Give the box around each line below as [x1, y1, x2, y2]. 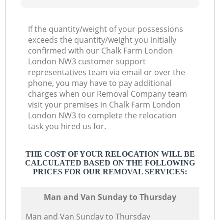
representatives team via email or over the [28, 67, 186, 78]
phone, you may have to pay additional [28, 78, 172, 89]
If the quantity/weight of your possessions [28, 24, 184, 35]
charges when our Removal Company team [28, 88, 188, 100]
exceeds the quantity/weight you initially [28, 34, 177, 46]
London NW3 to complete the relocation [28, 110, 177, 121]
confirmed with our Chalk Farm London [28, 45, 173, 56]
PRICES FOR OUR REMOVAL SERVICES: [33, 167, 187, 176]
